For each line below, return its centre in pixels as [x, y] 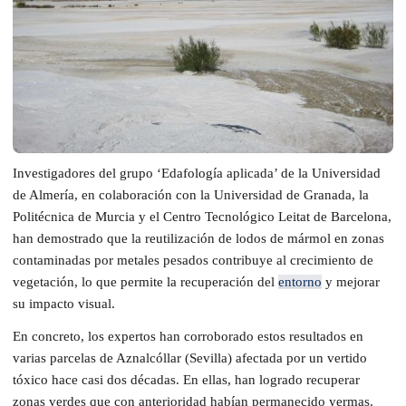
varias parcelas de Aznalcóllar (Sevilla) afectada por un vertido [190, 358]
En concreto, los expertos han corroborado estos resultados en [188, 336]
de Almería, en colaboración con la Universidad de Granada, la [191, 194]
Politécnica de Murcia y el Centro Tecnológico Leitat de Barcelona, [202, 216]
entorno [300, 281]
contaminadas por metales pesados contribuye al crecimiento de [193, 260]
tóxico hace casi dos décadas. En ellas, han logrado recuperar [186, 379]
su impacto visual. [64, 303]
